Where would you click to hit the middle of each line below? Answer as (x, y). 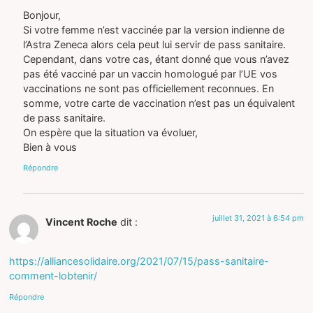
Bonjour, (42, 15)
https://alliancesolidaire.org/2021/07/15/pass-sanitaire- (139, 261)
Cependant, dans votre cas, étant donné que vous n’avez (156, 59)
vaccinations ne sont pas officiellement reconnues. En (149, 88)
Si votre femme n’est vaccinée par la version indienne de (154, 29)
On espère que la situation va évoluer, (111, 132)
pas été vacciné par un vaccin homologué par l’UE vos (151, 73)
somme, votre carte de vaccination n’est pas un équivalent (159, 103)
